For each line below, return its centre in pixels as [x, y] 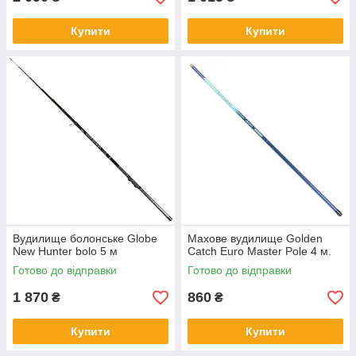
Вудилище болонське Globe [85, 239]
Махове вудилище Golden [255, 239]
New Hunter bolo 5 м [65, 252]
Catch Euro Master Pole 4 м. [259, 252]
